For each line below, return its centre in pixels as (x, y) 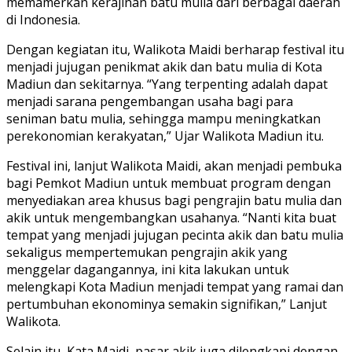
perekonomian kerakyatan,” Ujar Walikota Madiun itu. (165, 136)
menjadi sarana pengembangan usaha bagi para (150, 101)
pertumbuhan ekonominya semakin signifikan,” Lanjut (167, 304)
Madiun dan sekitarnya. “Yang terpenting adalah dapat (167, 84)
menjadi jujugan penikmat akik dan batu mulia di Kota (164, 66)
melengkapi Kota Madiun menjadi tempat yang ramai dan (175, 286)
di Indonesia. (43, 19)
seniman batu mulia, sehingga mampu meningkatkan (163, 118)
